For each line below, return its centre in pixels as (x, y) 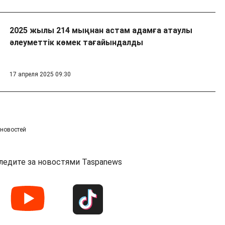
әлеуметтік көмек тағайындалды (76, 43)
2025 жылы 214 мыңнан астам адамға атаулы (101, 31)
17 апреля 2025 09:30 (40, 75)
